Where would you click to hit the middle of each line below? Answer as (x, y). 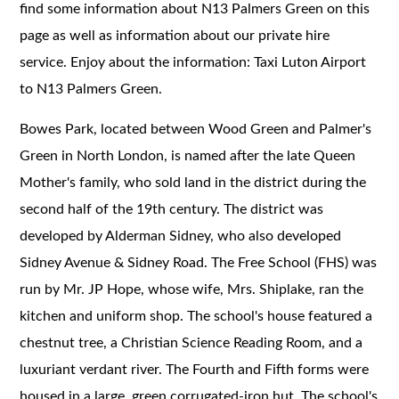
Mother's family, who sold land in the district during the (193, 182)
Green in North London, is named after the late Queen (188, 155)
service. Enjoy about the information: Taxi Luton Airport (193, 62)
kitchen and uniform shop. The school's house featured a (196, 316)
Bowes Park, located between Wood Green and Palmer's (196, 129)
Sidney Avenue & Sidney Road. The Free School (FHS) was (199, 262)
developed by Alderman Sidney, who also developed (181, 236)
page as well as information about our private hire (175, 35)
